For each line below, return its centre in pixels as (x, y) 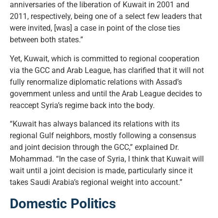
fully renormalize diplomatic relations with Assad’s (96, 82)
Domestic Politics (63, 203)
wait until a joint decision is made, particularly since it (101, 171)
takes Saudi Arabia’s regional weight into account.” (96, 182)
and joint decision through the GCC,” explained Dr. (94, 147)
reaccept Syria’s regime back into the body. (82, 105)
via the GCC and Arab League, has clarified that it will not (107, 70)
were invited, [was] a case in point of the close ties (95, 28)
